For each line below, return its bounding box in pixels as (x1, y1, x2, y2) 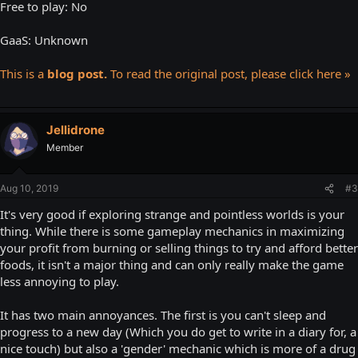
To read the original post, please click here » (107, 65, 351, 82)
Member (46, 141, 83, 153)
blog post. (47, 65, 107, 82)
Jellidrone (46, 121, 105, 137)
